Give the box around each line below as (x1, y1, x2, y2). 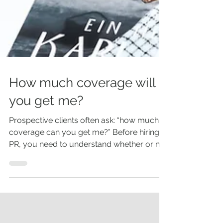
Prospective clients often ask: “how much (9, 143, 159, 152)
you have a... (9, 179, 54, 188)
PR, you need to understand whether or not (9, 167, 167, 176)
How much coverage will (9, 103, 155, 117)
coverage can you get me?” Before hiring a (9, 155, 166, 164)
